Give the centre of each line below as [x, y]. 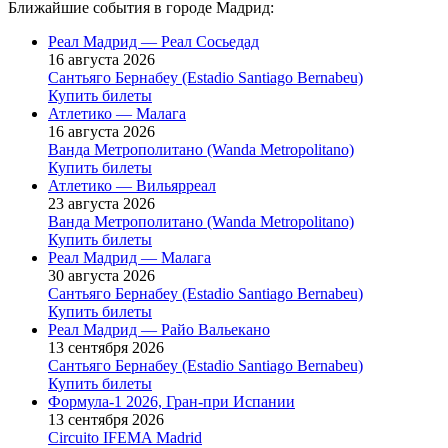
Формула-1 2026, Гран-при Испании [171, 401]
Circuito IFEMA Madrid [125, 437]
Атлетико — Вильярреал [132, 185]
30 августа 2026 [101, 275]
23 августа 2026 [101, 203]
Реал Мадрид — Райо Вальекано [159, 329]
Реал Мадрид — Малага [129, 257]
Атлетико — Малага [117, 113]
